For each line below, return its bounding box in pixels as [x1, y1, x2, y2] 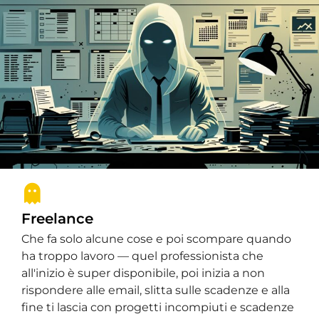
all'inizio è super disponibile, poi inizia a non [21, 266, 265, 280]
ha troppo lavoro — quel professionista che [21, 249, 263, 263]
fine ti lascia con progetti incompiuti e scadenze [21, 300, 294, 314]
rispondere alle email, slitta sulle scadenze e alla [21, 283, 290, 297]
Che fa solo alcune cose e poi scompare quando [21, 231, 291, 246]
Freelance [21, 209, 93, 227]
